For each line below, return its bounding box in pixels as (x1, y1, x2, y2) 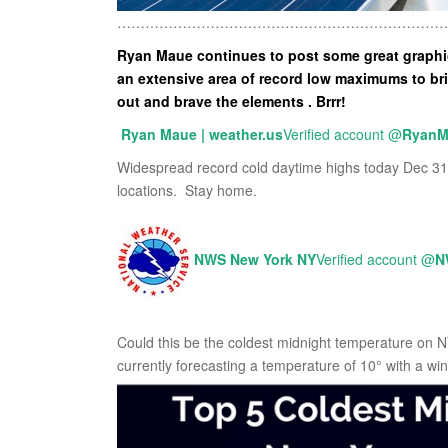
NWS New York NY (194, 248, 316, 269)
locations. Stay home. (117, 179, 257, 200)
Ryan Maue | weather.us (121, 123, 283, 144)
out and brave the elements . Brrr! (117, 90, 346, 111)
